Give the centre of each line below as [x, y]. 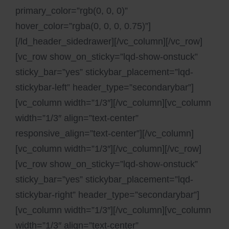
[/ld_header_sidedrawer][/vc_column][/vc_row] [109, 41]
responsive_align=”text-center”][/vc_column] [105, 133]
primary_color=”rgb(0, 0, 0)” [72, 11]
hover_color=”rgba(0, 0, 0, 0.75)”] [83, 26]
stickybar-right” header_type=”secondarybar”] [107, 195]
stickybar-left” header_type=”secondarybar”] [105, 87]
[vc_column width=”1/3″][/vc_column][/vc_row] [108, 149]
